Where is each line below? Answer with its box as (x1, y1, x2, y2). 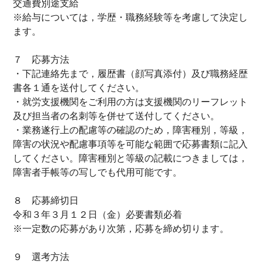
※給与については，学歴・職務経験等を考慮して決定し (13, 12, 248, 22)
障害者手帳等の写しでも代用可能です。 (13, 167, 182, 177)
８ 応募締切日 (13, 195, 79, 205)
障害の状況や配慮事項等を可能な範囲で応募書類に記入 (13, 139, 248, 149)
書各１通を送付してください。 (13, 83, 144, 93)
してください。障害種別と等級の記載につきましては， (13, 153, 248, 163)
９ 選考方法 (13, 252, 69, 262)
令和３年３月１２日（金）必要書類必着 (13, 210, 182, 220)
